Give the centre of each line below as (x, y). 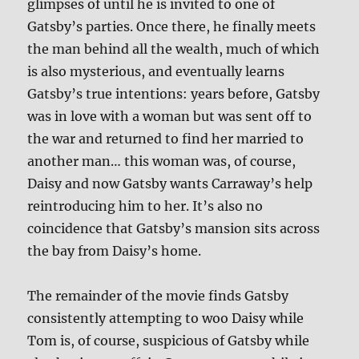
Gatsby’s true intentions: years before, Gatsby (174, 93)
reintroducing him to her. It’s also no (145, 206)
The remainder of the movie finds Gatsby (158, 295)
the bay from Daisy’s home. (115, 250)
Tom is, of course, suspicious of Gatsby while (169, 340)
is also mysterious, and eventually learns (156, 71)
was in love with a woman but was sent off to (170, 116)
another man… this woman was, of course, (162, 161)
